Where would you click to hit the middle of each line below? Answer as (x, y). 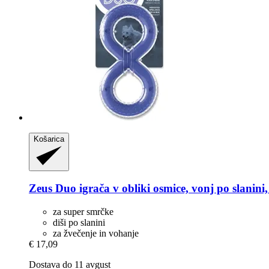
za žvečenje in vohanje (96, 234)
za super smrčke (83, 212)
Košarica (49, 139)
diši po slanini (79, 223)
